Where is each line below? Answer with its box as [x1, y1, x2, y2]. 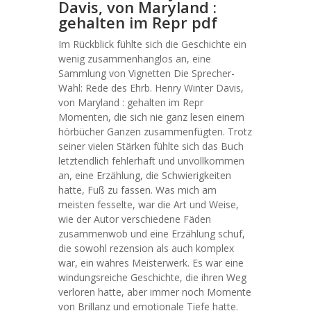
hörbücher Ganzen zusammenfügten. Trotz [58, 125, 252, 138]
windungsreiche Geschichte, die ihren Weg [58, 271, 246, 284]
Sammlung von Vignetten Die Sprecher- [58, 67, 235, 80]
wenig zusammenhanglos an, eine [58, 52, 211, 65]
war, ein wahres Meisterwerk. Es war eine [58, 256, 244, 269]
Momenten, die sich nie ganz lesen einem [58, 110, 244, 124]
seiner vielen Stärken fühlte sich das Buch [58, 140, 244, 153]
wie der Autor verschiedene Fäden [58, 212, 211, 226]
